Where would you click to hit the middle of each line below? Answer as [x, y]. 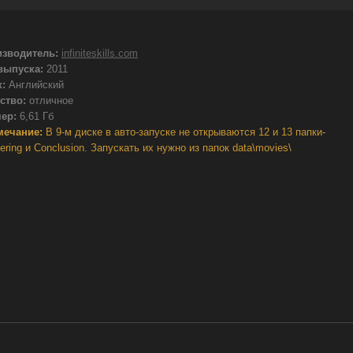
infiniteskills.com [100, 53]
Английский [35, 85]
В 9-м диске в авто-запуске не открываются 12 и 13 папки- [184, 132]
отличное [50, 100]
